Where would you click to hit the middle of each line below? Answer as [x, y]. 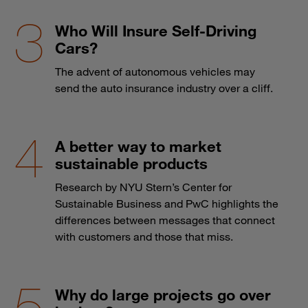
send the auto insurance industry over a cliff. [164, 88]
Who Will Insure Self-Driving [156, 30]
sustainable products [131, 163]
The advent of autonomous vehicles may [155, 71]
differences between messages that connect [165, 220]
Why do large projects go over [163, 294]
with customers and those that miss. [144, 236]
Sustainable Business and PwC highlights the [167, 203]
